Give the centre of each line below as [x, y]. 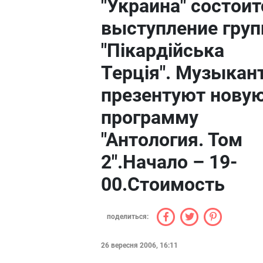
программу [150, 117]
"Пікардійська [163, 50]
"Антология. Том [172, 140]
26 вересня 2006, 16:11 [139, 245]
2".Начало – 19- [169, 162]
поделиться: [128, 217]
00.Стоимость [163, 184]
